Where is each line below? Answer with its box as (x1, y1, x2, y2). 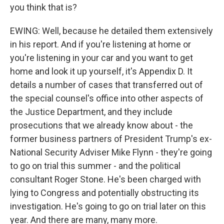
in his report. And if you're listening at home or (10, 39, 191, 49)
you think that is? (10, 2, 77, 12)
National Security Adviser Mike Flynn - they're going (10, 147, 212, 157)
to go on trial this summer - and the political (10, 160, 180, 171)
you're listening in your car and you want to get (10, 52, 193, 63)
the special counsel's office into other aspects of (10, 93, 203, 103)
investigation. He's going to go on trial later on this (10, 201, 206, 211)
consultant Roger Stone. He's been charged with (10, 174, 201, 184)
